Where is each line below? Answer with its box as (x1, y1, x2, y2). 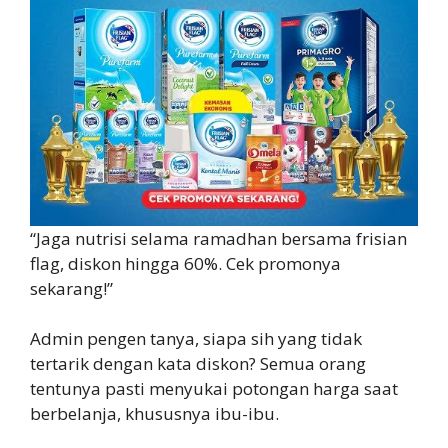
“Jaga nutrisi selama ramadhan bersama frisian (30, 226, 407, 250)
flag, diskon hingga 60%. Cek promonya (30, 251, 341, 275)
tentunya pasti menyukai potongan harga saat (30, 377, 398, 401)
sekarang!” (30, 276, 113, 300)
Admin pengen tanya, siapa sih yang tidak (30, 327, 362, 351)
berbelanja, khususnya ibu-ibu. (30, 402, 279, 426)
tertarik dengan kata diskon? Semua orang (30, 352, 366, 376)
